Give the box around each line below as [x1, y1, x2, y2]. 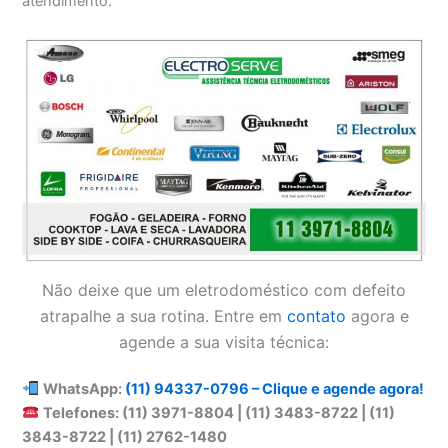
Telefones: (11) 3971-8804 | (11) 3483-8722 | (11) [43, 403, 396, 422]
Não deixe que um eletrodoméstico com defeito [42, 279, 406, 300]
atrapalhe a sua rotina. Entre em [39, 305, 287, 326]
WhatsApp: [43, 379, 126, 398]
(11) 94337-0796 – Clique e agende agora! [125, 379, 425, 398]
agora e [345, 305, 409, 326]
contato [286, 305, 346, 326]
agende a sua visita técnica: [119, 331, 329, 352]
